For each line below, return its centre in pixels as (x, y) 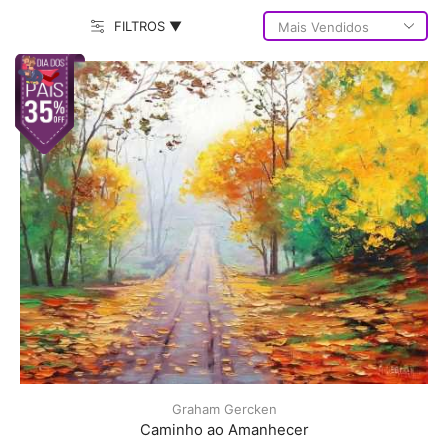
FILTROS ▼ (148, 26)
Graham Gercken (224, 408)
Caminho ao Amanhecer (224, 429)
